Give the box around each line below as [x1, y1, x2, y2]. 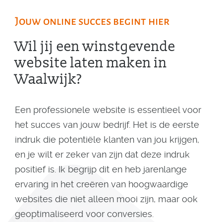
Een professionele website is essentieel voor [15, 105, 201, 115]
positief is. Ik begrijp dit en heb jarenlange [15, 164, 187, 174]
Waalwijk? [15, 71, 82, 88]
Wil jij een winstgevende [15, 38, 175, 55]
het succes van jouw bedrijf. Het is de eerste [15, 119, 199, 130]
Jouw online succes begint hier [15, 15, 169, 27]
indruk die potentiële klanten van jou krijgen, [15, 134, 199, 145]
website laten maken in [15, 55, 167, 72]
